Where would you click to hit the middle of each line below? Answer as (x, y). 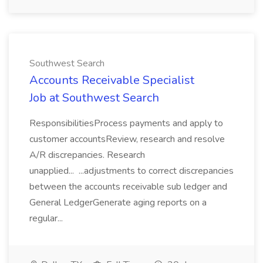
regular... (47, 218)
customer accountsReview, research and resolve (127, 139)
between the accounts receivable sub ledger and (128, 187)
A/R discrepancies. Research (87, 155)
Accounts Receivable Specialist (112, 80)
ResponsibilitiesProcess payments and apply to (126, 123)
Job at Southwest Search (94, 98)
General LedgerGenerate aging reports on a (118, 203)
